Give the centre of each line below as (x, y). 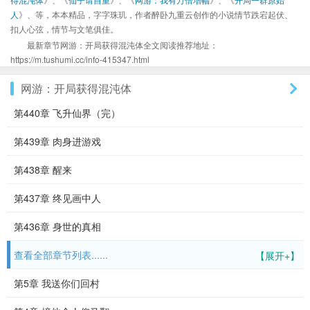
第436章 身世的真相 (57, 226)
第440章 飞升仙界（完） (67, 113)
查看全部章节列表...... (61, 255)
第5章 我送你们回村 (57, 283)
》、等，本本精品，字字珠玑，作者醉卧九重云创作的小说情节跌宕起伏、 (156, 14)
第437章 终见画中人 (57, 198)
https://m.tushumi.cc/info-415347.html (80, 59)
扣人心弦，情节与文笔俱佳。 (64, 29)
